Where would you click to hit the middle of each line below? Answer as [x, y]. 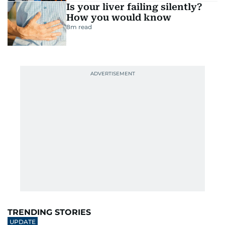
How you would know [119, 18]
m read [81, 27]
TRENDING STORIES [49, 212]
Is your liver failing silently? [134, 7]
